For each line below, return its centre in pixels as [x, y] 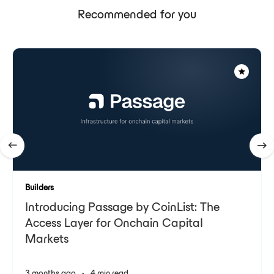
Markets [47, 240]
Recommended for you [137, 16]
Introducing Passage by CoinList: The [122, 208]
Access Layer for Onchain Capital [114, 224]
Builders [39, 188]
